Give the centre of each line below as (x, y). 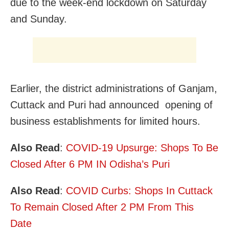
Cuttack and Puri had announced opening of (111, 105)
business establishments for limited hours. (105, 121)
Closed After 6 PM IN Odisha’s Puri (90, 164)
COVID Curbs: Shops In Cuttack (139, 191)
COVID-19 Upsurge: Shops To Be (142, 148)
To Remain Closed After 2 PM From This (102, 207)
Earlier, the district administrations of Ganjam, (114, 89)
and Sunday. (39, 19)
